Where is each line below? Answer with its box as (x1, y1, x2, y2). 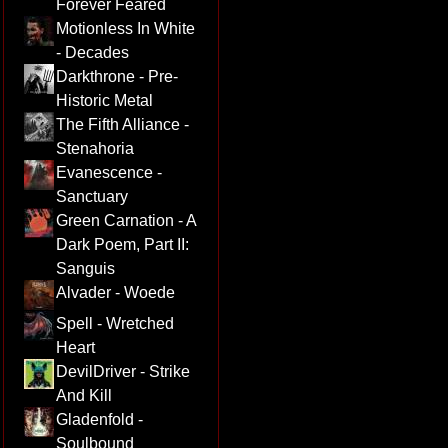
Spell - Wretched (55, 314, 174, 332)
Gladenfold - (55, 410, 143, 428)
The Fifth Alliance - (55, 115, 189, 133)
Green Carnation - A (55, 211, 196, 229)
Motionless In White (55, 19, 195, 37)
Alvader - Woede (55, 283, 175, 301)
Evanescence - (55, 163, 162, 181)
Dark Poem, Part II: (55, 235, 189, 253)
